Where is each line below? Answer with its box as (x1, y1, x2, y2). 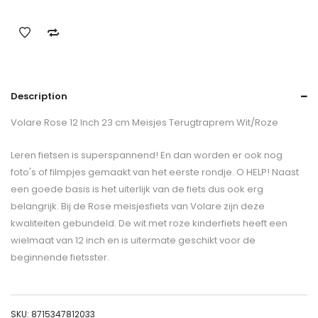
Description (11, 89, 67, 103)
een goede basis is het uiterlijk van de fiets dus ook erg (11, 182, 263, 196)
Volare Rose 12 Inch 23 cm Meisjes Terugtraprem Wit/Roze (11, 115, 278, 129)
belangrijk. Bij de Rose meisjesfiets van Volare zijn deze (11, 199, 265, 213)
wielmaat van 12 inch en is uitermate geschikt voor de (11, 233, 256, 247)
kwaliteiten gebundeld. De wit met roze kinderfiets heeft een (11, 216, 287, 230)
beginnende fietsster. (11, 250, 109, 264)
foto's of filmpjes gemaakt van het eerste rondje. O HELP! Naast (11, 165, 299, 179)
